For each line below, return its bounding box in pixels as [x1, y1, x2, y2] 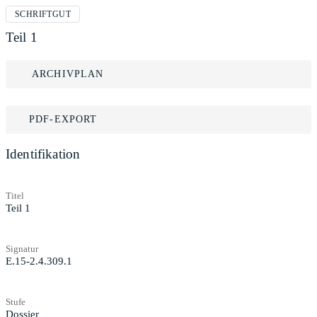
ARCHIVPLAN [32, 69, 104, 79]
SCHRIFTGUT [15, 9, 71, 19]
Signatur [6, 243, 38, 254]
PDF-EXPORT [29, 114, 98, 125]
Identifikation [6, 146, 81, 161]
